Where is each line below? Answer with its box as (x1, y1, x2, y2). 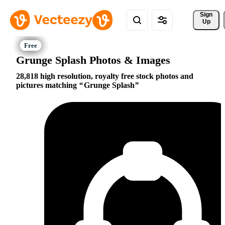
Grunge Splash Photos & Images (16, 53, 170, 66)
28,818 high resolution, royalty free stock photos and (16, 72, 193, 81)
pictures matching (16, 81, 79, 90)
